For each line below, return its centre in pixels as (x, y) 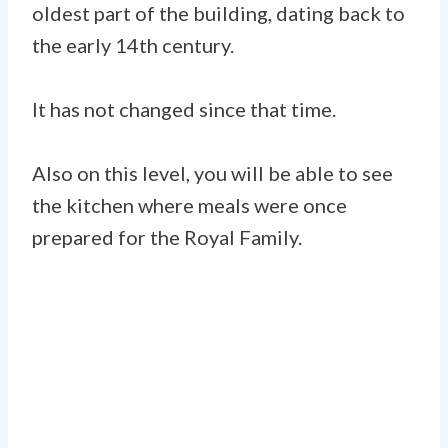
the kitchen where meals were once (189, 204)
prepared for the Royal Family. (167, 236)
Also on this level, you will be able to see (212, 172)
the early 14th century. (133, 44)
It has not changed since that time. (184, 108)
